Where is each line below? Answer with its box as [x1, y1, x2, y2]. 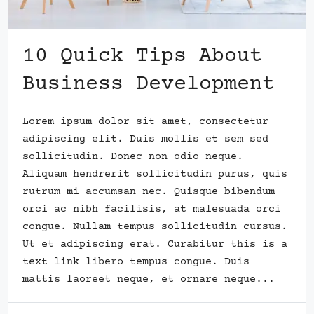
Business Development [22, 72, 275, 96]
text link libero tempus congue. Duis [22, 255, 250, 268]
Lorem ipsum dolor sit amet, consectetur [22, 115, 268, 128]
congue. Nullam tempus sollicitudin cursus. [22, 220, 287, 233]
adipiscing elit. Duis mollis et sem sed [22, 132, 268, 145]
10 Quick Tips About [22, 44, 262, 68]
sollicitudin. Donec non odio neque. [22, 150, 243, 163]
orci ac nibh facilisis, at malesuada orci [22, 203, 281, 215]
